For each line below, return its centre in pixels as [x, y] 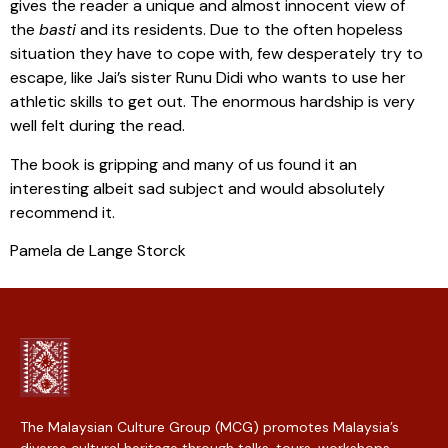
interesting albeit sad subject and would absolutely [197, 188]
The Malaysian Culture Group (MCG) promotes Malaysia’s [209, 426]
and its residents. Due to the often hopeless [239, 30]
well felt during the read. [97, 126]
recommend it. [62, 212]
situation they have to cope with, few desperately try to [216, 54]
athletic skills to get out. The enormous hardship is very [212, 102]
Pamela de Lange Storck [98, 251]
